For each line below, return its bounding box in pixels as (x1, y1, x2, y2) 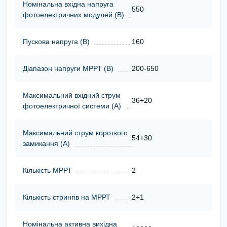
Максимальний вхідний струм (23, 91, 121, 99)
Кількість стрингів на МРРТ (23, 193, 110, 201)
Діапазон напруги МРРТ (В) (23, 64, 113, 72)
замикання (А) (23, 139, 70, 147)
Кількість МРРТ (23, 166, 72, 174)
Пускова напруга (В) (23, 37, 90, 46)
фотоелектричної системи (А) (23, 101, 121, 110)
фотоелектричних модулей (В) (23, 10, 124, 19)
